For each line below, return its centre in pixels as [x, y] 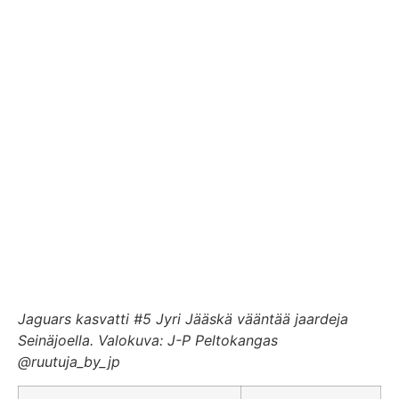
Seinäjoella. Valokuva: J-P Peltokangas [148, 341]
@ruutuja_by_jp [69, 362]
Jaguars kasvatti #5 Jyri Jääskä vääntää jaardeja [183, 319]
